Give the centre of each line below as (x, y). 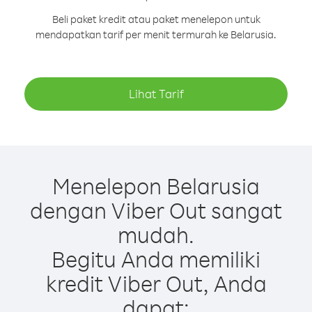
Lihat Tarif (156, 94)
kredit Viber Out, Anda (156, 283)
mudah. (156, 234)
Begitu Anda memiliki (156, 259)
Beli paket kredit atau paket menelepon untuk (156, 19)
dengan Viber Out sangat (156, 210)
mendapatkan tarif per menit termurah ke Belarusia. (156, 34)
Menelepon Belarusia (156, 186)
